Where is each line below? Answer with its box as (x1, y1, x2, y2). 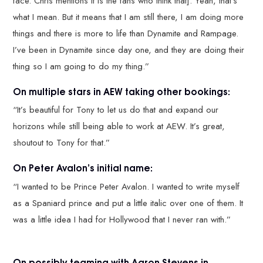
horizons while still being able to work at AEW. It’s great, (13, 120, 225, 133)
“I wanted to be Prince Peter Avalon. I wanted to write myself (13, 180, 240, 193)
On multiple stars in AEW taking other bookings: (13, 83, 231, 98)
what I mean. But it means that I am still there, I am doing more (13, 10, 244, 23)
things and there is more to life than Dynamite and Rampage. (13, 26, 239, 40)
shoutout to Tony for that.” (13, 136, 110, 149)
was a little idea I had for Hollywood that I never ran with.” (13, 213, 231, 226)
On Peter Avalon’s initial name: (13, 160, 153, 174)
